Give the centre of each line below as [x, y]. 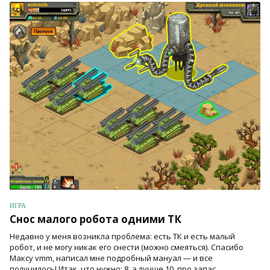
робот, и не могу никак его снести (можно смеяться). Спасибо [127, 247]
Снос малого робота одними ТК [96, 219]
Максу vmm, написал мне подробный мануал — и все [111, 258]
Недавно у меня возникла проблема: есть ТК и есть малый [122, 237]
